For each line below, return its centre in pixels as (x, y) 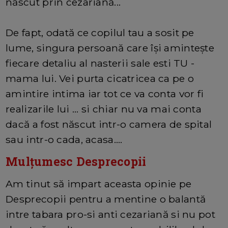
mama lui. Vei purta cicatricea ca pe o (100, 78)
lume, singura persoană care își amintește (110, 48)
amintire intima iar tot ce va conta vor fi (105, 93)
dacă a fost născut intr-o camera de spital (109, 124)
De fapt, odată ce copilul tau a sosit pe (100, 32)
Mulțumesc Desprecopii (76, 161)
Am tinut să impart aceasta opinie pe (99, 183)
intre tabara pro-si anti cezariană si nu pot (110, 214)
